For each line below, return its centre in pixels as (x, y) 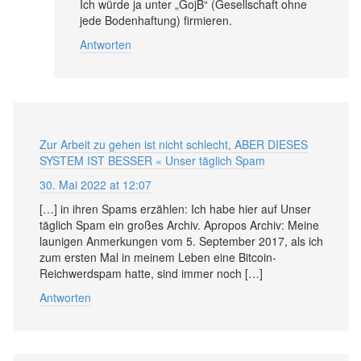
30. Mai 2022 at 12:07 (95, 184)
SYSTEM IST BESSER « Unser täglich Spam (152, 160)
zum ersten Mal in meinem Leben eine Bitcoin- (158, 257)
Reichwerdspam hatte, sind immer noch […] (151, 273)
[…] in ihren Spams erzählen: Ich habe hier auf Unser (175, 208)
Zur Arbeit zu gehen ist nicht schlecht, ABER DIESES (174, 144)
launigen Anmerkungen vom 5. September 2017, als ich (181, 241)
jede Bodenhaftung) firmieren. (156, 20)
